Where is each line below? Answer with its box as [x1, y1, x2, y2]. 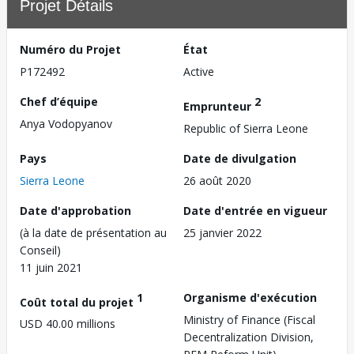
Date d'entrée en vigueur [183, 202, 327, 218]
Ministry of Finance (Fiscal [183, 311, 315, 327]
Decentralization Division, [183, 329, 314, 345]
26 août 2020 [183, 172, 251, 188]
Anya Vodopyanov [20, 116, 112, 131]
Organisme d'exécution [183, 289, 317, 305]
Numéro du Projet [20, 42, 121, 57]
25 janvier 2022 [183, 224, 262, 240]
